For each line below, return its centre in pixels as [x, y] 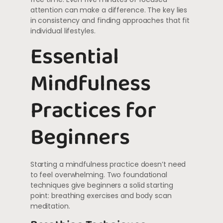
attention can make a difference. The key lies [109, 10]
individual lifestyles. [63, 31]
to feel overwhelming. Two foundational [99, 174]
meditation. [50, 206]
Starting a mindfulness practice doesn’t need [108, 164]
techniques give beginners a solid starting [102, 185]
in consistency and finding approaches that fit [110, 21]
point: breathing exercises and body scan [101, 195]
